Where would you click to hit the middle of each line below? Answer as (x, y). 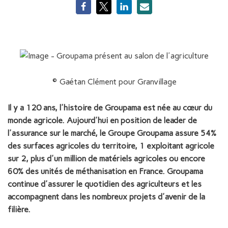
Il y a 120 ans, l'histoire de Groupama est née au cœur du (110, 107)
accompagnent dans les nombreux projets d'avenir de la (106, 196)
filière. (19, 209)
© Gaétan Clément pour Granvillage (114, 82)
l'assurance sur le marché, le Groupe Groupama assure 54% (112, 133)
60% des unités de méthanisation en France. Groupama (105, 171)
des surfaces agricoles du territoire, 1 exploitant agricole (111, 146)
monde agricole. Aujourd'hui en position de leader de (102, 120)
